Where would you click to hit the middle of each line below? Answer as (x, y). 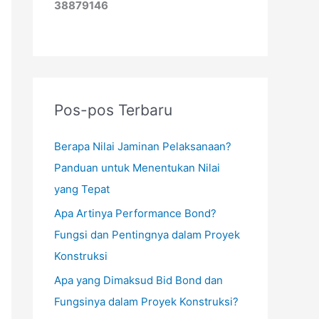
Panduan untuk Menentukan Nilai (137, 168)
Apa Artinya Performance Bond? (135, 213)
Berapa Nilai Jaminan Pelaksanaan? (143, 146)
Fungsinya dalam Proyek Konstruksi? (146, 301)
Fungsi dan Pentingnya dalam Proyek (147, 234)
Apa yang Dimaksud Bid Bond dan (138, 280)
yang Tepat (82, 189)
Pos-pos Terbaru (113, 110)
